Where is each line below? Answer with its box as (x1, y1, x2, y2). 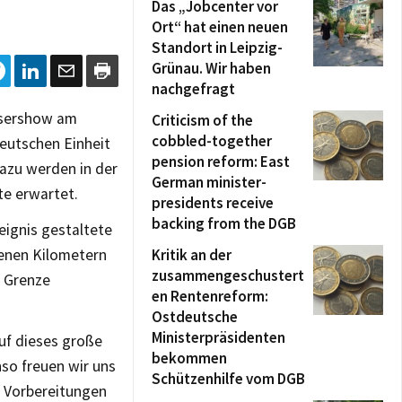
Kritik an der (152, 245, 232, 265)
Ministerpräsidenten (152, 328, 285, 347)
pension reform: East (152, 152, 290, 171)
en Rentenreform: (152, 286, 268, 306)
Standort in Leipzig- (152, 38, 283, 57)
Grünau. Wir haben (152, 58, 271, 78)
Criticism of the (152, 110, 253, 130)
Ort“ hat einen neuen (152, 17, 288, 37)
